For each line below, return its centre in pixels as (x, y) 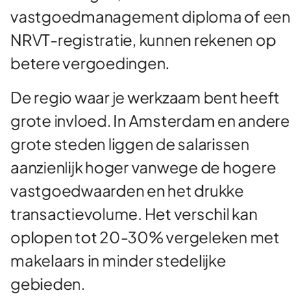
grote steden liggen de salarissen (130, 143)
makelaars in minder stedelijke (118, 260)
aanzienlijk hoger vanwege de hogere (143, 167)
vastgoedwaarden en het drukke (127, 190)
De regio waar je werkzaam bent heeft (145, 97)
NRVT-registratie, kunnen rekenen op (143, 39)
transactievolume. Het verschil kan (134, 213)
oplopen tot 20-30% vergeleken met (145, 236)
